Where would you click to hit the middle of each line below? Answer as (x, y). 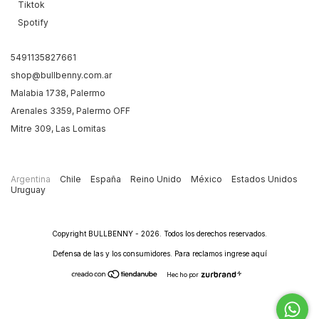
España (107, 179)
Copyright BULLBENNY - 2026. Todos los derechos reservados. (159, 234)
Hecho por (183, 275)
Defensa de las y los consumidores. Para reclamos (138, 254)
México (208, 179)
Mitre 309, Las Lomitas (58, 129)
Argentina (32, 179)
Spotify (33, 23)
